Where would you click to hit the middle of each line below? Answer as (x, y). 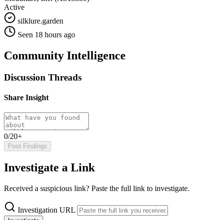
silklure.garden (40, 21)
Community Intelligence (65, 55)
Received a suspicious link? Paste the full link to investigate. (97, 189)
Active (14, 7)
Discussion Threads (43, 77)
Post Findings (27, 146)
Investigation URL (46, 210)
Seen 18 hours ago (46, 34)
